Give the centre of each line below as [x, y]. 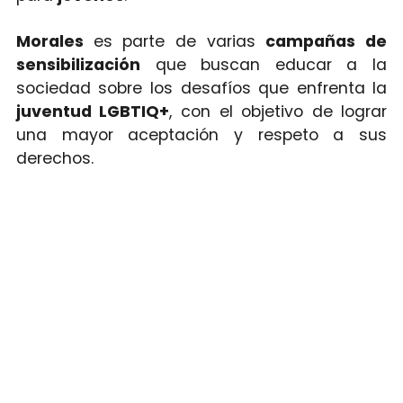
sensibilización [78, 65]
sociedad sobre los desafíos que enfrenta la [201, 89]
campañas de [327, 42]
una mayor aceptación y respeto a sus [201, 135]
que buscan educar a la [264, 65]
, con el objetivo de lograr [278, 112]
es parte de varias [179, 42]
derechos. [54, 159]
